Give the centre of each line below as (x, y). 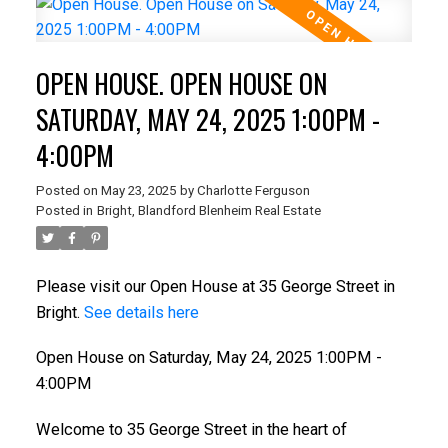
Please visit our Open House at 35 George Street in (215, 286)
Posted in (64, 210)
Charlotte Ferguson (253, 190)
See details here (141, 312)
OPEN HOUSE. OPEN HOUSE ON (181, 83)
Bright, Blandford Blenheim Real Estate (208, 210)
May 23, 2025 (138, 190)
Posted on (68, 190)
